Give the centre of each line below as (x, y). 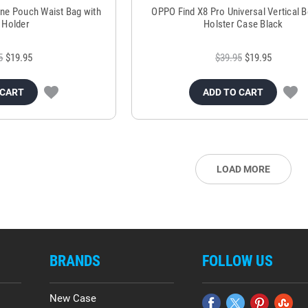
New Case (73, 299)
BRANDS (75, 261)
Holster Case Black (243, 24)
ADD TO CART (233, 92)
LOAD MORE (243, 169)
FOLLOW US (237, 261)
